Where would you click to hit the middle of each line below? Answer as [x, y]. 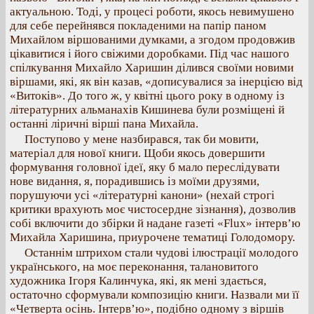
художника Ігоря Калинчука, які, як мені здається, [138, 281]
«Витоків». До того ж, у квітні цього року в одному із [147, 96]
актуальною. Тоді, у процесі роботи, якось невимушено [152, 12]
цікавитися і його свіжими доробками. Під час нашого [150, 54]
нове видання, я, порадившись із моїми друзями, [135, 181]
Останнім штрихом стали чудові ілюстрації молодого [162, 253]
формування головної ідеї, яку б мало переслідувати [145, 167]
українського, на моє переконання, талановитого [134, 267]
